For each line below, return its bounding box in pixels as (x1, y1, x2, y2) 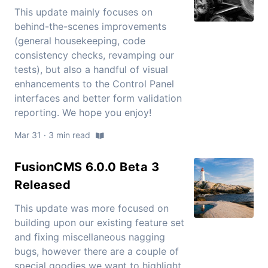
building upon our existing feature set (14, 217, 184, 229)
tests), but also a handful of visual (14, 63, 168, 76)
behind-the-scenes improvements (14, 20, 166, 33)
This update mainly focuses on (14, 6, 153, 19)
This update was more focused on (14, 202, 169, 215)
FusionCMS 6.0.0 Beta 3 (14, 160, 159, 175)
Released (14, 178, 71, 193)
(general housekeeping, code (14, 35, 145, 47)
